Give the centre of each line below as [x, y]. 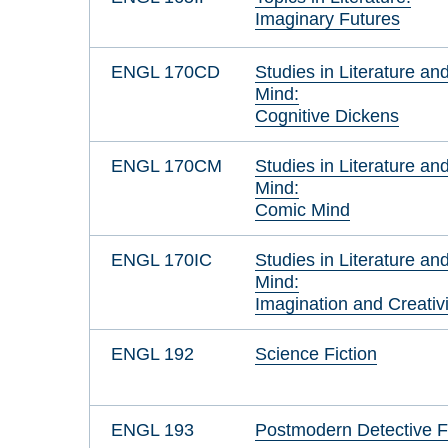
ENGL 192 [152, 354]
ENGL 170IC [161, 260]
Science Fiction [316, 354]
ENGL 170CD [165, 72]
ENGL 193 [152, 429]
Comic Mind [303, 210]
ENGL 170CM [166, 166]
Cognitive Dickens [327, 116]
